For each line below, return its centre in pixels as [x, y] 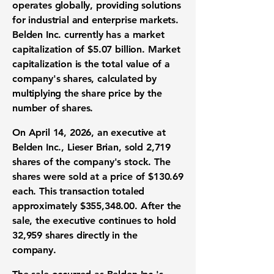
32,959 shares [43, 235]
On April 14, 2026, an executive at [89, 132]
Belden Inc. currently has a [72, 35]
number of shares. [53, 108]
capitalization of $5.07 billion [77, 49]
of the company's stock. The [106, 162]
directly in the [105, 235]
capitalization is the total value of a [91, 64]
